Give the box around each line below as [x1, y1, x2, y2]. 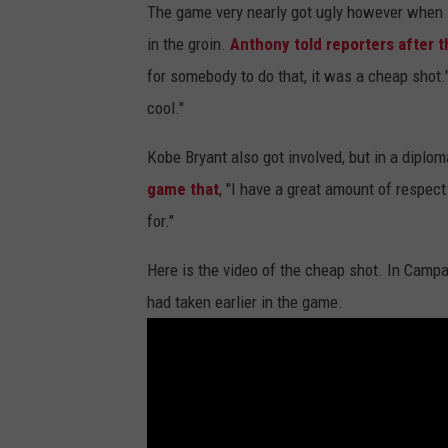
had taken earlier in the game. [147, 292, 343, 313]
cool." [147, 98, 184, 119]
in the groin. [147, 34, 230, 55]
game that [147, 179, 219, 200]
